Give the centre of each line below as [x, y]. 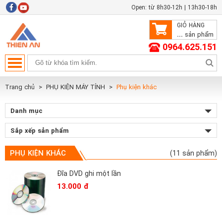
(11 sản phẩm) [194, 153]
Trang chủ [20, 87]
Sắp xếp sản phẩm [40, 131]
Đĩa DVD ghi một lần [89, 173]
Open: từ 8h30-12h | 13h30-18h [174, 7]
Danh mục [27, 111]
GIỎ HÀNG [191, 25]
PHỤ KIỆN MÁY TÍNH [77, 87]
